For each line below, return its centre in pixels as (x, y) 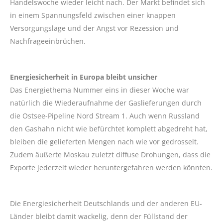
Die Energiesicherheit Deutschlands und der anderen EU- (106, 204)
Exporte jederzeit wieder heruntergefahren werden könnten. (111, 168)
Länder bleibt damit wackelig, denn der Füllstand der (99, 217)
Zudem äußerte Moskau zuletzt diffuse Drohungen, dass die (110, 155)
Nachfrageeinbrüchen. (48, 41)
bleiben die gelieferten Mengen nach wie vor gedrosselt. (104, 142)
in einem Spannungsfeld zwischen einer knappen (93, 15)
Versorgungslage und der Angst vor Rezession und (94, 28)
